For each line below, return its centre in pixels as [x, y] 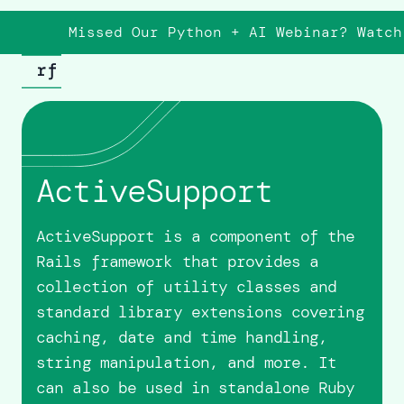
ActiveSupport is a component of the [196, 236]
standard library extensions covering [200, 312]
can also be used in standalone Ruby [196, 388]
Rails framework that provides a [178, 262]
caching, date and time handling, [182, 337]
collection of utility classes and [187, 287]
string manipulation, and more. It [187, 363]
